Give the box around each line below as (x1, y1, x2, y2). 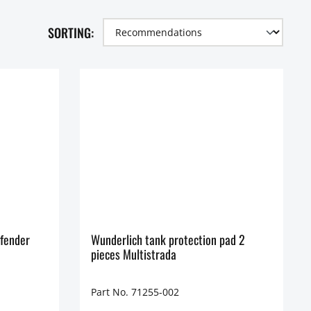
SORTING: (48, 23, 94, 42)
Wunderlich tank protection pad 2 (90, 230, 245, 249)
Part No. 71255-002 (90, 285, 179, 299)
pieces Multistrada (90, 245, 176, 263)
